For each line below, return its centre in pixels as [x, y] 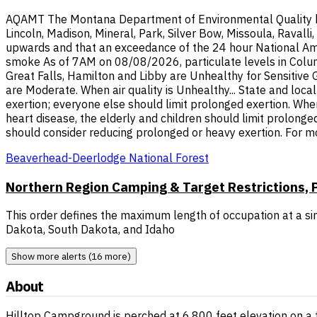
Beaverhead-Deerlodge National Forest [107, 157]
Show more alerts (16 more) [71, 257]
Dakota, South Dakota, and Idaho [90, 230]
